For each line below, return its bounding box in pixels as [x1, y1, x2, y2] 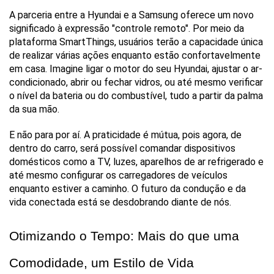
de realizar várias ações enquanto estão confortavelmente [9, 50, 261, 62]
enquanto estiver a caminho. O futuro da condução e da [9, 183, 246, 195]
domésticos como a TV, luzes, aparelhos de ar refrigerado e [9, 156, 264, 168]
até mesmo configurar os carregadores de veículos [9, 169, 228, 182]
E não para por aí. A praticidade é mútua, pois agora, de [9, 129, 242, 141]
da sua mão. [9, 103, 59, 116]
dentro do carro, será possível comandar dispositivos [9, 143, 235, 155]
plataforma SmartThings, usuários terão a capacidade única [9, 36, 263, 48]
